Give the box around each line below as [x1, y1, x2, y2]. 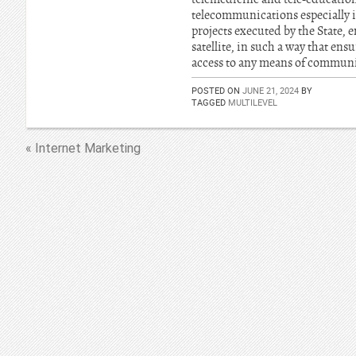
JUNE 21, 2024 [242, 84, 299, 96]
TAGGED [192, 96, 228, 108]
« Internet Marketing [25, 141, 141, 156]
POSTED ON [192, 84, 242, 96]
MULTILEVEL [228, 96, 277, 108]
